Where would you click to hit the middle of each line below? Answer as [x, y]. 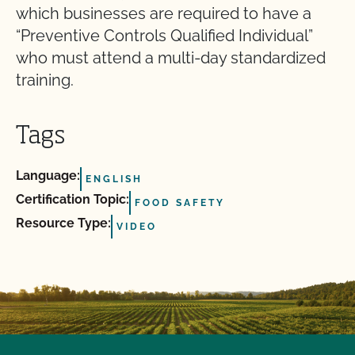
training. [45, 80]
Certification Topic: [73, 199]
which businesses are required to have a [164, 13]
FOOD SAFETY [180, 202]
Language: [48, 175]
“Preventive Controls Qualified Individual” [164, 35]
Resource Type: [63, 223]
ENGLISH [114, 179]
